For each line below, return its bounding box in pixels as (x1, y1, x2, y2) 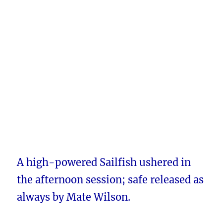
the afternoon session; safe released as (17, 173, 204, 186)
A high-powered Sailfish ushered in (17, 156, 191, 169)
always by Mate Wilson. (17, 191, 131, 204)
